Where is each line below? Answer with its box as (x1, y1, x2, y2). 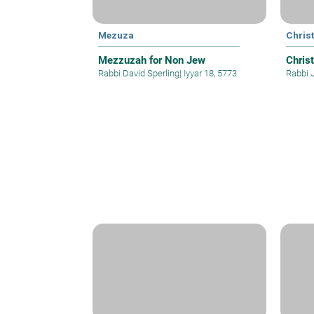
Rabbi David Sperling (98, 67, 179, 78)
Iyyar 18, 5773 (182, 67, 237, 78)
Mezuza (98, 29, 134, 41)
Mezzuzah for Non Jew (98, 53, 205, 67)
